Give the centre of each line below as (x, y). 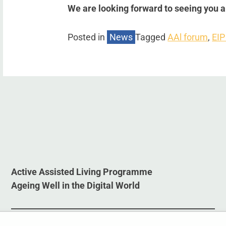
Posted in (88, 37)
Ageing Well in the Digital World (76, 186)
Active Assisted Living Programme (82, 172)
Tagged (152, 37)
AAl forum (188, 37)
